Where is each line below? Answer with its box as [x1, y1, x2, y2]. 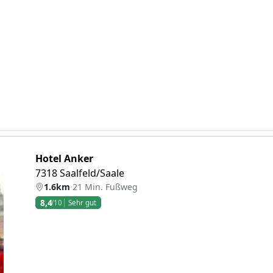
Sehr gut [68, 197, 97, 207]
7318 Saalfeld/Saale [35, 166, 124, 180]
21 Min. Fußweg [73, 181, 138, 193]
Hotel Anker [35, 152, 93, 165]
